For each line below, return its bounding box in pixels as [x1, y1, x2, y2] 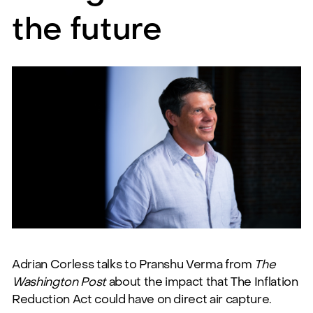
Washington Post [12, 275, 106, 291]
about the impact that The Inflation [105, 275, 298, 291]
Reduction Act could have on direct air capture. [12, 292, 272, 308]
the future [12, 8, 162, 50]
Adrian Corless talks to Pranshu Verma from [12, 257, 255, 273]
